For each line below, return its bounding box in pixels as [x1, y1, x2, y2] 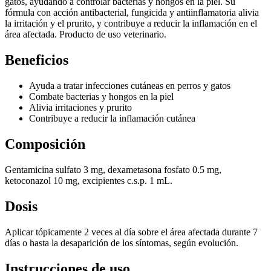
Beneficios [5, 52, 68, 68]
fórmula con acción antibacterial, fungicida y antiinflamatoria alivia [5, 7, 259, 18]
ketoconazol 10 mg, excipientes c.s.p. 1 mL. [5, 175, 172, 186]
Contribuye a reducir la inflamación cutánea [29, 113, 195, 124]
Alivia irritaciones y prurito [29, 102, 132, 113]
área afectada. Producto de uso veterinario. [5, 29, 166, 40]
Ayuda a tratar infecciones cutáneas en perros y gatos [29, 80, 230, 91]
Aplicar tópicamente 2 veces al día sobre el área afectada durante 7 [5, 226, 258, 237]
